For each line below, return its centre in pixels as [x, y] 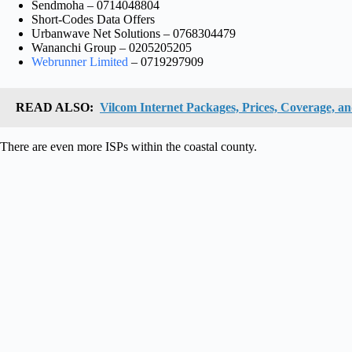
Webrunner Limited [80, 62]
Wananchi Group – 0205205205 [112, 48]
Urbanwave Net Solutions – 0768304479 [134, 34]
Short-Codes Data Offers [93, 20]
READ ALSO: [55, 108]
